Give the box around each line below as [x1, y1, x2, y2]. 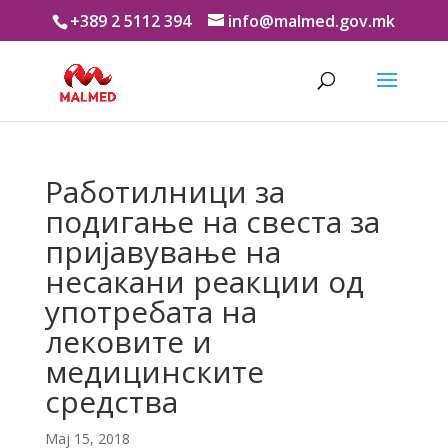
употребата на [44, 291, 257, 332]
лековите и [44, 321, 212, 362]
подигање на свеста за [44, 201, 380, 242]
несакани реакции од [44, 261, 364, 302]
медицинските [44, 351, 264, 392]
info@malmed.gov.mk [228, 10, 396, 32]
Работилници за [44, 171, 285, 212]
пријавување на [44, 231, 281, 272]
